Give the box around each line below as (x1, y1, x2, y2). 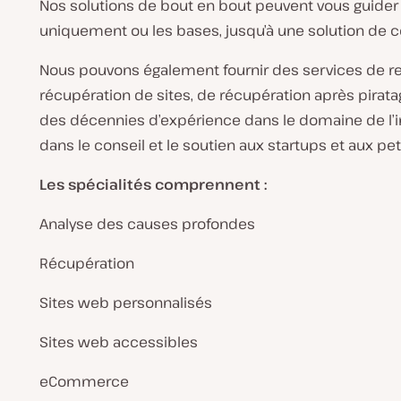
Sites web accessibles (39, 332, 198, 352)
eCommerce (39, 371, 129, 391)
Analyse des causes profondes (39, 214, 255, 234)
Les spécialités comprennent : (39, 175, 267, 194)
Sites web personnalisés (39, 293, 212, 312)
